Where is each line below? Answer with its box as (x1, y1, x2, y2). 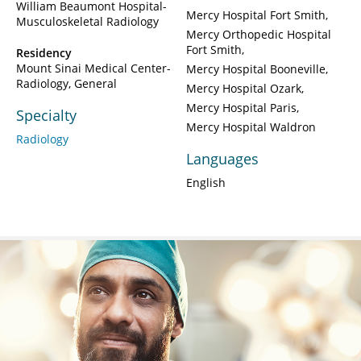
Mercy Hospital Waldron (186, 119, 316, 135)
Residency (16, 45, 72, 61)
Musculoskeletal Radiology (16, 14, 159, 30)
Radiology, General (16, 76, 117, 92)
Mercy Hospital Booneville (186, 61, 326, 77)
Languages (186, 149, 259, 169)
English (186, 175, 226, 191)
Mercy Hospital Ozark (186, 81, 301, 97)
